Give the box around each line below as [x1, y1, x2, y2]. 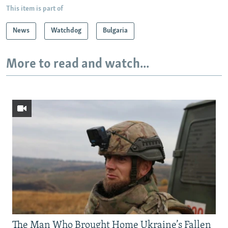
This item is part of [6, 5, 63, 13]
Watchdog [51, 27, 81, 35]
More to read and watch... [6, 58, 149, 72]
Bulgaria [103, 27, 128, 35]
